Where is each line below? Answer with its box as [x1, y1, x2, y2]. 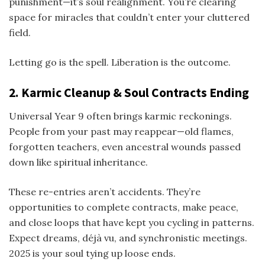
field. [9, 26, 31, 38]
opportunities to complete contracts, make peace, [9, 201, 238, 213]
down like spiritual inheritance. [9, 156, 148, 168]
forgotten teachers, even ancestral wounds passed [9, 140, 241, 153]
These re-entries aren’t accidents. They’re [9, 185, 201, 198]
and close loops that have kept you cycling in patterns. [9, 216, 254, 228]
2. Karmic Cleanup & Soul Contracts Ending [9, 84, 249, 101]
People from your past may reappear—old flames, [9, 125, 234, 137]
